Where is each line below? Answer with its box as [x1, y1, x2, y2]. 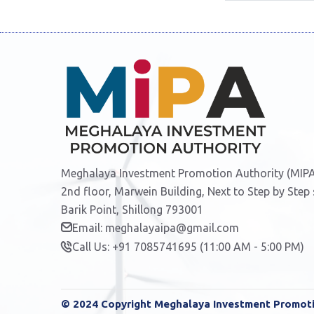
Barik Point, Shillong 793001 [61, 203, 203, 216]
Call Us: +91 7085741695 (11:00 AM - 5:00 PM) [72, 240, 304, 254]
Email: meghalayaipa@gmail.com [72, 221, 239, 234]
